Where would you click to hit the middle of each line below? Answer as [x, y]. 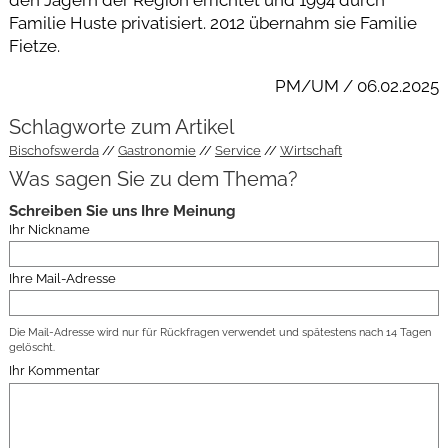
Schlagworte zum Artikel [121, 127]
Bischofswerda [53, 151]
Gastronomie [156, 151]
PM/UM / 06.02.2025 [357, 85]
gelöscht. [31, 347]
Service [237, 151]
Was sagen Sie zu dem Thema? [153, 179]
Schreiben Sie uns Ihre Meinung [122, 210]
